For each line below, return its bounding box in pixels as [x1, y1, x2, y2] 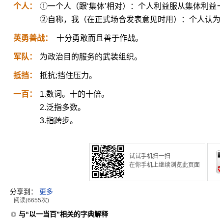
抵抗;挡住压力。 [40, 71, 97, 80]
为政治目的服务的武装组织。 [40, 53, 142, 61]
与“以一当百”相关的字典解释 [19, 210, 108, 218]
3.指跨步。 [40, 116, 78, 125]
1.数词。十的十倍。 [40, 90, 109, 98]
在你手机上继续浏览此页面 [129, 162, 200, 168]
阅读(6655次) [14, 197, 49, 204]
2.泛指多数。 [40, 103, 85, 111]
